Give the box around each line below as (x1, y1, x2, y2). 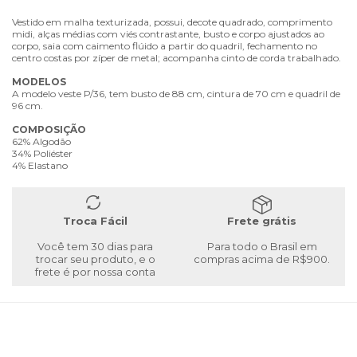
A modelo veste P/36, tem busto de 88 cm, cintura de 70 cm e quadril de (12, 87, 340, 100)
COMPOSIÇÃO (12, 123, 86, 135)
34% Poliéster (12, 147, 73, 159)
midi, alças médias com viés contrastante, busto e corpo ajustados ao (12, 27, 324, 40)
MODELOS (12, 75, 66, 88)
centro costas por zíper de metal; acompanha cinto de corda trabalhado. (12, 51, 341, 64)
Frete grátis (227, 214, 296, 227)
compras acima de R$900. (194, 252, 330, 265)
